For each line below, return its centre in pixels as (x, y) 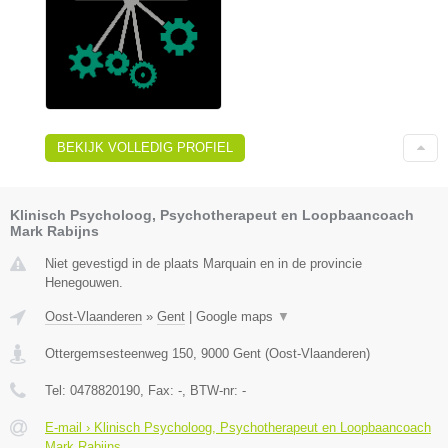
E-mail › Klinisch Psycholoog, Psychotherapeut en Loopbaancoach (238, 428)
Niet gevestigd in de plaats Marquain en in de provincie (203, 264)
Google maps (236, 317)
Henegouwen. (84, 283)
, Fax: (159, 391)
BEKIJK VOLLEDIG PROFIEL (145, 148)
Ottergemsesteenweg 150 (119, 354)
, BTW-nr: (212, 391)
